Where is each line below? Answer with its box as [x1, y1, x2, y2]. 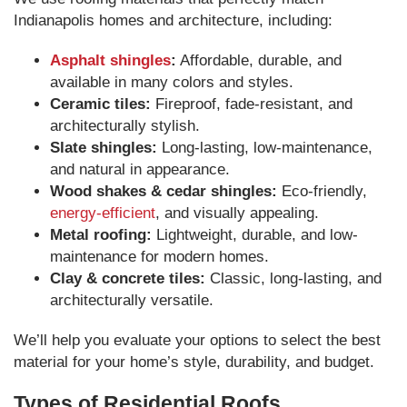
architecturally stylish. [50, 117, 200, 134]
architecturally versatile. [50, 292, 213, 309]
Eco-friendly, [277, 183, 367, 200]
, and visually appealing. [155, 204, 319, 222]
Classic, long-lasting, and [205, 270, 382, 287]
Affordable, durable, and [176, 52, 342, 69]
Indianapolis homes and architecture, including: [14, 12, 333, 29]
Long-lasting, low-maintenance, [157, 139, 372, 156]
